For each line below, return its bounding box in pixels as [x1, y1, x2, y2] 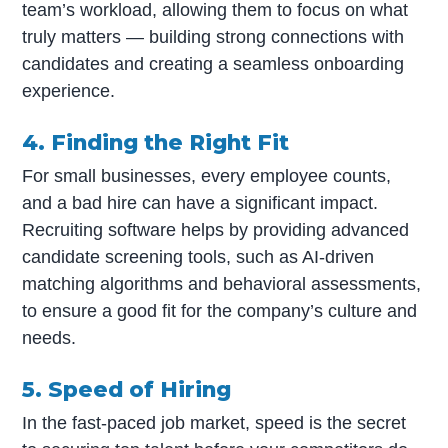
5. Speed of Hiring [22, 376, 232, 403]
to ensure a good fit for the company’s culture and [22, 301, 418, 322]
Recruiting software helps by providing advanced [22, 220, 410, 241]
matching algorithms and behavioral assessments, [22, 274, 422, 295]
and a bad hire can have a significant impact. [22, 193, 379, 214]
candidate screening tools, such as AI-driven [22, 247, 375, 268]
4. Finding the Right [22, 128, 252, 155]
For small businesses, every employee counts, [22, 166, 392, 187]
